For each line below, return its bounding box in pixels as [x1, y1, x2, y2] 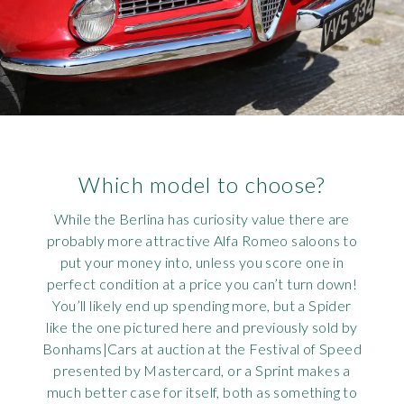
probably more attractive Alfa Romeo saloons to [46, 232, 358, 250]
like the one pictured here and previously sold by [46, 318, 358, 336]
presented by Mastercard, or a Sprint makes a [53, 362, 351, 380]
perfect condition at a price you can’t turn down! [46, 275, 358, 293]
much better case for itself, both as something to [46, 383, 358, 401]
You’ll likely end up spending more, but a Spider [52, 297, 352, 315]
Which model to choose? [78, 171, 326, 198]
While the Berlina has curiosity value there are [54, 210, 350, 228]
